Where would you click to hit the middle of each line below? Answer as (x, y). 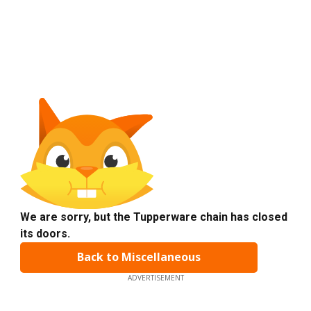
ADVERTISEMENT (155, 277)
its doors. (45, 233)
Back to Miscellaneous (139, 257)
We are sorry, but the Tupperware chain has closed (154, 217)
